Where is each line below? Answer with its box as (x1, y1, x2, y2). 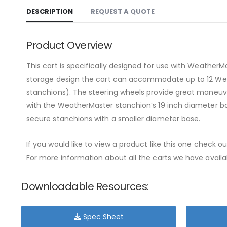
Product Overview (26, 38, 111, 53)
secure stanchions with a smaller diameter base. (26, 113, 201, 124)
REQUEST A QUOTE (91, 7, 155, 17)
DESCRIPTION (26, 7, 73, 17)
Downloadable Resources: (21, 179, 149, 194)
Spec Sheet (81, 212, 124, 222)
